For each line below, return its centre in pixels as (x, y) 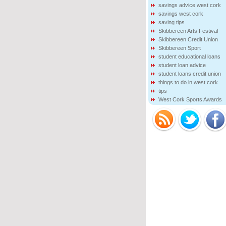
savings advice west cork (189, 5)
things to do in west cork (188, 82)
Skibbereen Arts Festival (188, 31)
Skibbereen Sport (179, 48)
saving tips (171, 22)
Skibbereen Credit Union (188, 39)
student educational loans (189, 56)
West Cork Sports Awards (190, 99)
